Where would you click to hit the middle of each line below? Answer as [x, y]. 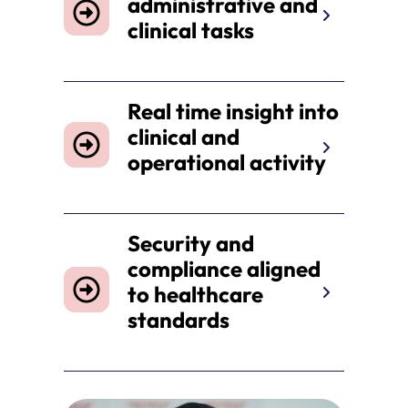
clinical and [184, 137]
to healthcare [195, 295]
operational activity [229, 163]
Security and [191, 244]
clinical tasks [193, 31]
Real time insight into [233, 112]
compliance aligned [224, 269]
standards [183, 320]
